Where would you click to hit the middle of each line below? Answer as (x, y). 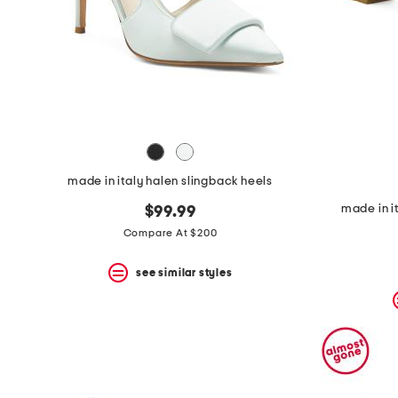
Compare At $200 (170, 233)
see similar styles (184, 272)
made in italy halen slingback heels (170, 182)
